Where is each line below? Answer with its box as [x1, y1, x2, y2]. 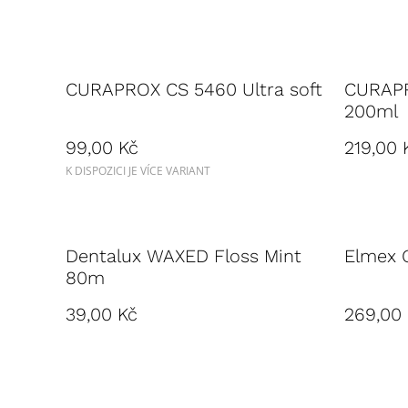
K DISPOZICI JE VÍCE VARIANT [66, 163, 210, 178]
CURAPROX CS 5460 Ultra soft [66, 78, 322, 100]
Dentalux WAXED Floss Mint [66, 245, 301, 267]
